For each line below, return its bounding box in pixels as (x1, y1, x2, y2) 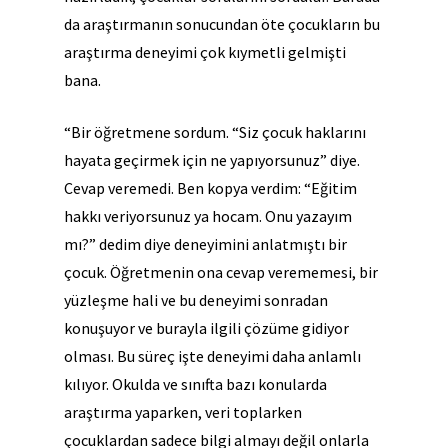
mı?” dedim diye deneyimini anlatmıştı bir (64, 234, 347, 255)
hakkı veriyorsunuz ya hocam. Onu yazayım (64, 206, 352, 227)
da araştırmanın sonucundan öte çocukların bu (64, 14, 380, 35)
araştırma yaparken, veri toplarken (64, 402, 302, 423)
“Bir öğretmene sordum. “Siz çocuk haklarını (64, 122, 366, 143)
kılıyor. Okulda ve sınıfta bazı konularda (64, 374, 327, 395)
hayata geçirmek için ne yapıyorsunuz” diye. (64, 150, 360, 171)
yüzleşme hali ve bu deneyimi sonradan (64, 290, 328, 311)
